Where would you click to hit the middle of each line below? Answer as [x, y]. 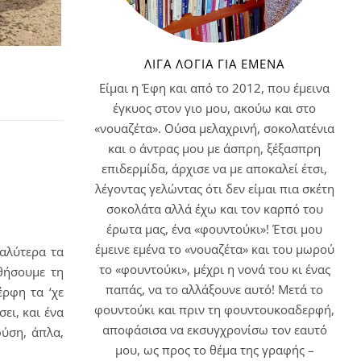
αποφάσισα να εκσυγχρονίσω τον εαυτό [214, 329]
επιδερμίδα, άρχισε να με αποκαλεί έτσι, [214, 168]
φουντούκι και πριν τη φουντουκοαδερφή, [214, 309]
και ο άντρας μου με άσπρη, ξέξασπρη [214, 148]
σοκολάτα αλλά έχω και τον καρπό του [214, 208]
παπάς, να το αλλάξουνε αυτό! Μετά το [214, 289]
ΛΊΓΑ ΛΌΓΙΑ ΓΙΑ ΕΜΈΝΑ [214, 63]
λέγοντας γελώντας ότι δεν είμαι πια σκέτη [214, 188]
